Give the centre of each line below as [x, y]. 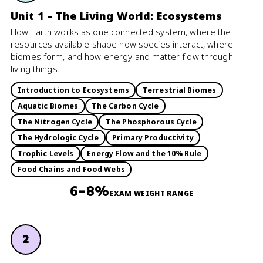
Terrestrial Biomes [179, 90]
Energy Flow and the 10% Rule [144, 153]
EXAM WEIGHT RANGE [151, 193]
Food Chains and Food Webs [71, 169]
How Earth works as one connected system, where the [121, 32]
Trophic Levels [45, 153]
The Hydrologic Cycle [58, 137]
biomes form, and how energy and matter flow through [122, 56]
